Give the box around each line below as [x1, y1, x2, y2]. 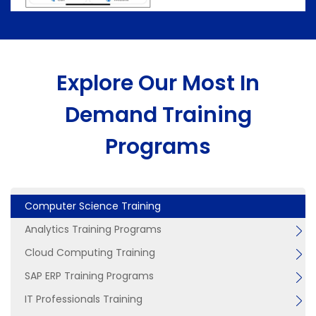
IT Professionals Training [25, 292, 142, 307]
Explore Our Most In [56, 68, 260, 99]
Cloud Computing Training [25, 245, 155, 260]
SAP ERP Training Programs [25, 269, 154, 284]
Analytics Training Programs [25, 222, 162, 237]
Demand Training [64, 100, 252, 130]
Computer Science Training [25, 199, 161, 214]
